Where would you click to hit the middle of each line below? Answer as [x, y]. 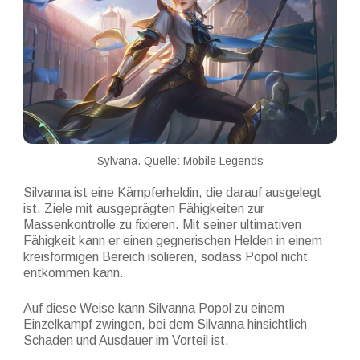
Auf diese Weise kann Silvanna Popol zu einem [154, 308]
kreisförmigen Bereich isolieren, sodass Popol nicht [166, 256]
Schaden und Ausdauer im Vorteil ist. [126, 340]
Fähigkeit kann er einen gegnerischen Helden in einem [173, 240]
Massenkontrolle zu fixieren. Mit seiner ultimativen [162, 224]
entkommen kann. [74, 272]
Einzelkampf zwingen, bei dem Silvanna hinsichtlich [165, 324]
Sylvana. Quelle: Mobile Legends [180, 160]
